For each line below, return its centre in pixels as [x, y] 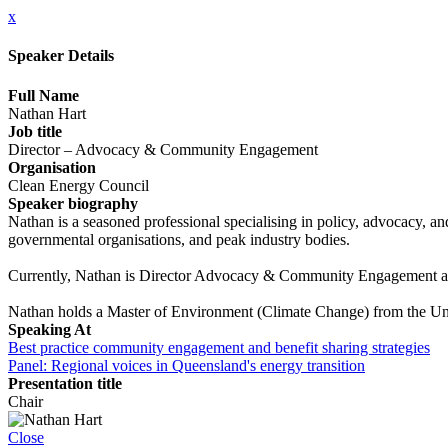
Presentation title [65, 383]
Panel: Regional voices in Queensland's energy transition [186, 365]
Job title [35, 131]
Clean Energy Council [78, 185]
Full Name [43, 95]
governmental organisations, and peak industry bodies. [179, 239]
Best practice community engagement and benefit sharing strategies [219, 347]
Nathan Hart [47, 113]
